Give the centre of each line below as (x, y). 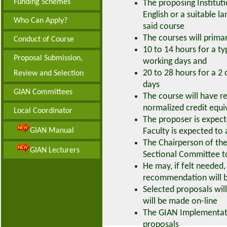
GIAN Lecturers (55, 150)
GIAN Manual (52, 131)
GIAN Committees (43, 92)
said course (164, 27)
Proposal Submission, (48, 58)
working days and (175, 62)
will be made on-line (180, 201)
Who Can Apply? (41, 21)
